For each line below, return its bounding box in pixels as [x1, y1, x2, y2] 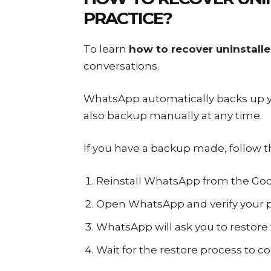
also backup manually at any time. [83, 109, 262, 122]
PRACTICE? [83, 8, 172, 28]
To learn [83, 43, 129, 55]
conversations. [83, 60, 159, 72]
